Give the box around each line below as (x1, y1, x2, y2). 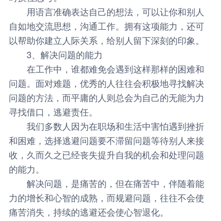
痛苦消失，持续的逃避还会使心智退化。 (8, 205, 169, 218)
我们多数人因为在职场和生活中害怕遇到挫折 (8, 119, 204, 132)
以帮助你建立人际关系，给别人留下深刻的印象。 (8, 33, 204, 46)
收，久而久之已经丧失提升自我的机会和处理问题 (8, 147, 204, 161)
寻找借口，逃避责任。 (8, 105, 98, 118)
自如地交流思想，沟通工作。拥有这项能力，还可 (8, 19, 204, 32)
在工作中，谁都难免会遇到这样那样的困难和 (8, 62, 204, 75)
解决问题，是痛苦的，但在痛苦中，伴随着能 (8, 176, 204, 189)
